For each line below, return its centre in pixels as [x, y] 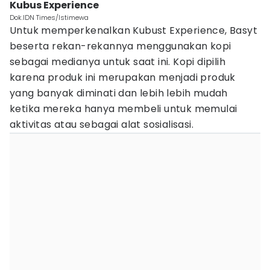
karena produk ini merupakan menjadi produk [123, 77]
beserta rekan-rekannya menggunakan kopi [121, 46]
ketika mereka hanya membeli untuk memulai [124, 109]
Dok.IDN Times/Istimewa [49, 17]
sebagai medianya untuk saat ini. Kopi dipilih [118, 62]
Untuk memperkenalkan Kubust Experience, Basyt [133, 30]
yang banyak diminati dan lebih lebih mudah [119, 93]
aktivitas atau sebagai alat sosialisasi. [102, 124]
